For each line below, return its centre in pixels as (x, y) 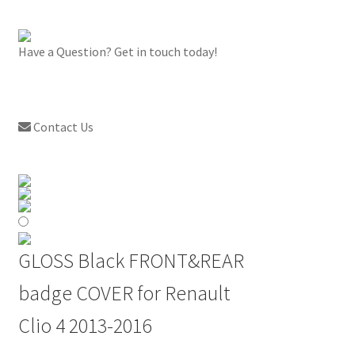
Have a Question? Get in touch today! (117, 51)
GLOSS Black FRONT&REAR (131, 261)
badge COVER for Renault (124, 294)
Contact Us (62, 126)
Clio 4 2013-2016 (84, 326)
